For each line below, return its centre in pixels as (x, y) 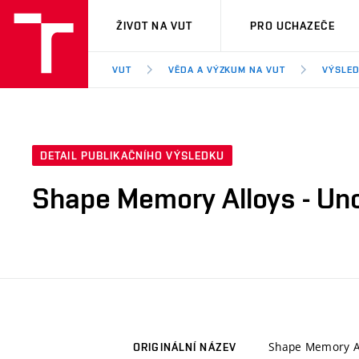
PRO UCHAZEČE (292, 26)
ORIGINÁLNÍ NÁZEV (185, 347)
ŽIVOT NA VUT (154, 26)
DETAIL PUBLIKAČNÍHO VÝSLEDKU (133, 156)
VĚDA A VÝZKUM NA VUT (227, 70)
